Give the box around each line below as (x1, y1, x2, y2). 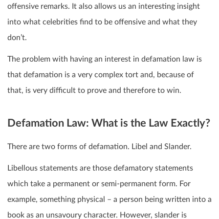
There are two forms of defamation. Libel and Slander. (7, 143, 192, 151)
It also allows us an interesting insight (72, 2, 200, 10)
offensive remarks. (7, 2, 72, 10)
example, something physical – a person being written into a (7, 196, 212, 204)
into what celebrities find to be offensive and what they (7, 18, 197, 26)
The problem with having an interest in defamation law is (7, 55, 202, 63)
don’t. (7, 33, 27, 42)
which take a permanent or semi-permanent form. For (7, 180, 191, 188)
